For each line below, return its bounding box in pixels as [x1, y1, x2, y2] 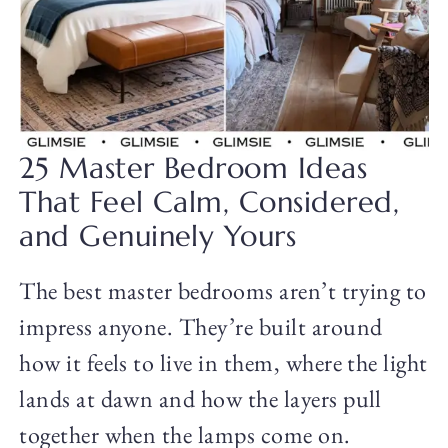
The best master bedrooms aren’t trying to [19, 275, 427, 307]
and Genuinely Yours [19, 218, 297, 255]
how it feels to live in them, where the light [19, 347, 428, 379]
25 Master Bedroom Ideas [19, 150, 368, 187]
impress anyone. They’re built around [19, 311, 383, 343]
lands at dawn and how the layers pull [19, 383, 382, 415]
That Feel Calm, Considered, [19, 184, 400, 221]
